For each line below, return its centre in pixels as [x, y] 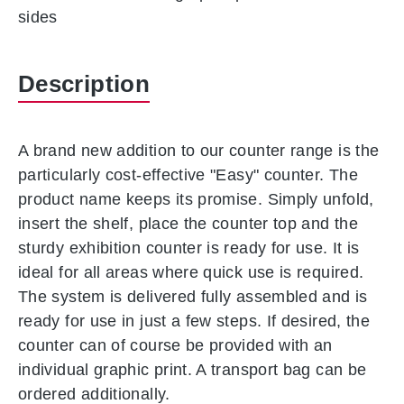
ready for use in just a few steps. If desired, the [194, 321]
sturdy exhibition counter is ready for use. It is [189, 248]
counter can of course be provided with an [175, 345]
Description [84, 83]
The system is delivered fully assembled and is [193, 296]
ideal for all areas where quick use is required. [191, 272]
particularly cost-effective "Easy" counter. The [188, 174]
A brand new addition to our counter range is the [199, 150]
